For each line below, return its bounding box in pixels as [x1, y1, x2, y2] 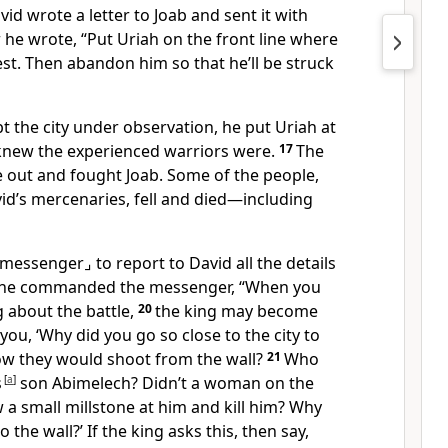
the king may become [155, 300, 318, 322]
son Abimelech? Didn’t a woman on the [16, 372, 314, 394]
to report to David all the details [92, 252, 336, 274]
